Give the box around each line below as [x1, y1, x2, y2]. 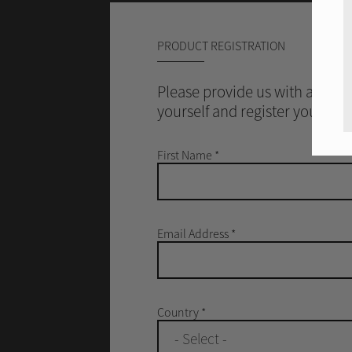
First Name [156, 147, 214, 163]
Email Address [156, 225, 231, 241]
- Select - [174, 329, 227, 348]
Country [156, 304, 201, 320]
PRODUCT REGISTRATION [156, 38, 285, 53]
